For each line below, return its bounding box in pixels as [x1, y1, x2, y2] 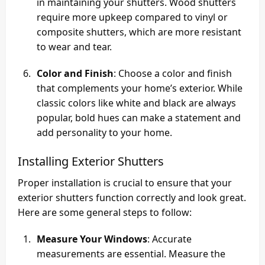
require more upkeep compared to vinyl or [37, 11, 228, 24]
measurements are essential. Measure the [37, 247, 225, 261]
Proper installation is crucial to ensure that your [18, 176, 232, 190]
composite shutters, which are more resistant [37, 25, 241, 39]
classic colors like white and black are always [37, 96, 236, 110]
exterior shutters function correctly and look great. [18, 191, 246, 205]
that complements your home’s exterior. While [37, 82, 243, 95]
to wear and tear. [37, 40, 112, 54]
